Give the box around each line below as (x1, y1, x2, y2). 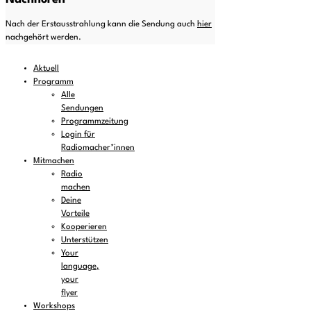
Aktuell (33, 65, 59, 74)
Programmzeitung (61, 117, 128, 126)
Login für (61, 131, 95, 140)
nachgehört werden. (6, 33, 81, 42)
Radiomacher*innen (61, 144, 135, 153)
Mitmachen (33, 157, 74, 166)
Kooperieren (61, 223, 107, 232)
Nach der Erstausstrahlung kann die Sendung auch (6, 20, 195, 29)
